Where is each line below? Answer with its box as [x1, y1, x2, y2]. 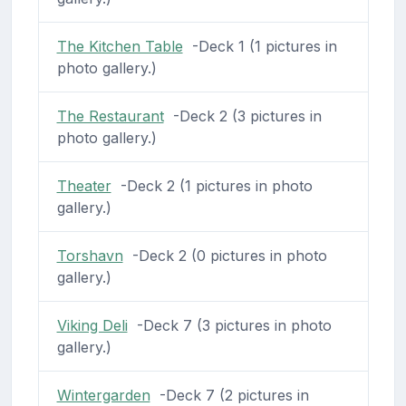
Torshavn [56, 246, 123, 265]
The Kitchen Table [56, 36, 183, 55]
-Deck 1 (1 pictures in [182, 36, 337, 55]
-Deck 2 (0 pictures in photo [122, 246, 327, 265]
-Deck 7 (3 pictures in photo [127, 315, 332, 334]
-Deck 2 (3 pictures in [163, 106, 322, 125]
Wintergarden [56, 385, 150, 404]
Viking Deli [56, 315, 128, 334]
